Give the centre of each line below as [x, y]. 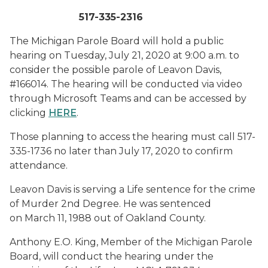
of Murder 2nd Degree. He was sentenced [110, 204]
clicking [29, 113]
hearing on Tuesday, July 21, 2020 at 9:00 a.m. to [124, 55]
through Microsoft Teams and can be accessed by [128, 98]
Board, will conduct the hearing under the [112, 256]
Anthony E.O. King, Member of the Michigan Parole [131, 242]
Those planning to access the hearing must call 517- [133, 137]
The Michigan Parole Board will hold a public [117, 41]
